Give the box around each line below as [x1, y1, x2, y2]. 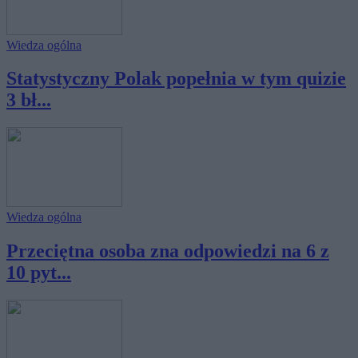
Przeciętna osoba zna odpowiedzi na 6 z [6, 241, 329, 262]
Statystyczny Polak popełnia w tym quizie [6, 68, 346, 89]
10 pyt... [6, 262, 71, 284]
